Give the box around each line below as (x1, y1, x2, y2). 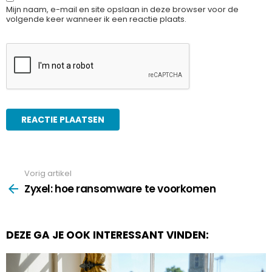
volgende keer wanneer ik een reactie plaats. (6, 13, 186, 25)
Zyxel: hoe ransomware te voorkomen (24, 181, 216, 196)
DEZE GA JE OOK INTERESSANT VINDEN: (6, 227, 209, 242)
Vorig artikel (24, 168, 72, 180)
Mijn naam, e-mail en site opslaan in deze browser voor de (6, 4, 239, 16)
